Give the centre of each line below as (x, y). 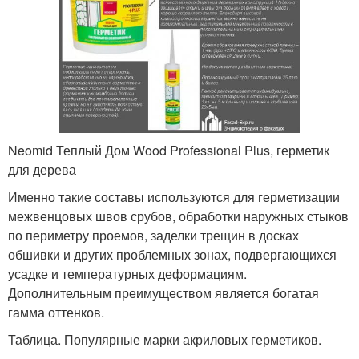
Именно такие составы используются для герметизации (174, 196)
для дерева (42, 169)
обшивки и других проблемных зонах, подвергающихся (172, 254)
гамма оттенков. (56, 312)
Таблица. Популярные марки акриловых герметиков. (165, 339)
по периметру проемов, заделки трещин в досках (153, 235)
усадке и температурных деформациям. (127, 273)
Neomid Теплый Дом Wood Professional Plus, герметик (169, 150)
